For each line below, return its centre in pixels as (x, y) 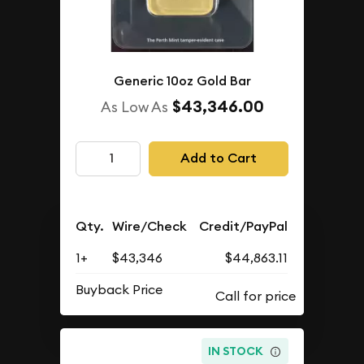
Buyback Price (119, 289)
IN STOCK (236, 351)
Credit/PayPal (244, 226)
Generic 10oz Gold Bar (182, 80)
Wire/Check (150, 226)
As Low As (134, 106)
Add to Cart (218, 158)
